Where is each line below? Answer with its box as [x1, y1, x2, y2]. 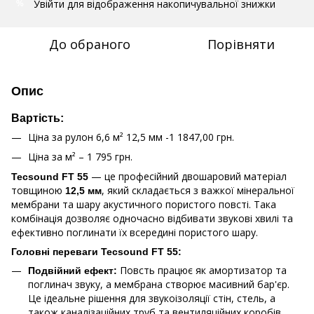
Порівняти [207, 35, 275, 53]
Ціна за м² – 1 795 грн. [28, 149, 135, 163]
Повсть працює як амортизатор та [117, 264, 287, 278]
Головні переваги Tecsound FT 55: [11, 246, 182, 258]
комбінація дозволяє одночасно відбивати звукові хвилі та [11, 212, 293, 226]
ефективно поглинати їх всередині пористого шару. [11, 226, 258, 240]
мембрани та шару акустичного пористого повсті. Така [11, 198, 276, 212]
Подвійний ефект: [28, 265, 117, 277]
